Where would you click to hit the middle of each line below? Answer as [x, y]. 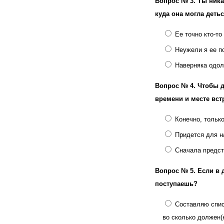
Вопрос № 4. [176, 86]
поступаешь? [176, 184]
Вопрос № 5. [176, 171]
